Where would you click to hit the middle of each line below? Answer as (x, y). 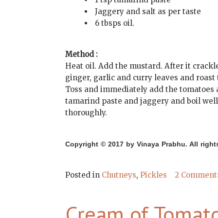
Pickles (154, 175)
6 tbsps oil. (115, 23)
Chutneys (119, 175)
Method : (82, 54)
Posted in (84, 175)
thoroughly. (86, 113)
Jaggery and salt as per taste (148, 12)
